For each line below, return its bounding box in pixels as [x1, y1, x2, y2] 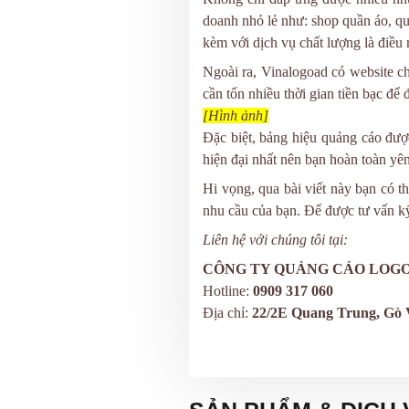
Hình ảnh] [208, 108, 268, 124]
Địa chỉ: [203, 305, 252, 321]
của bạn [248, 203, 297, 219]
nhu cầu [203, 203, 248, 219]
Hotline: [203, 283, 253, 299]
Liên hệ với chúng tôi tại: [203, 232, 348, 248]
